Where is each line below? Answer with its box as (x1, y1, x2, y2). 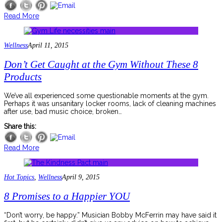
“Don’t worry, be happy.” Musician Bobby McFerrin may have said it (4, 211, 217, 219)
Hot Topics (4, 173, 34, 181)
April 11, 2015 (28, 42, 68, 50)
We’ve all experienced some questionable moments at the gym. (4, 92, 209, 100)
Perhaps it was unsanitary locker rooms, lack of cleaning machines (4, 100, 216, 108)
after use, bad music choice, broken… (4, 108, 122, 116)
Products (4, 70, 42, 83)
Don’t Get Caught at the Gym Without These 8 (4, 58, 198, 70)
